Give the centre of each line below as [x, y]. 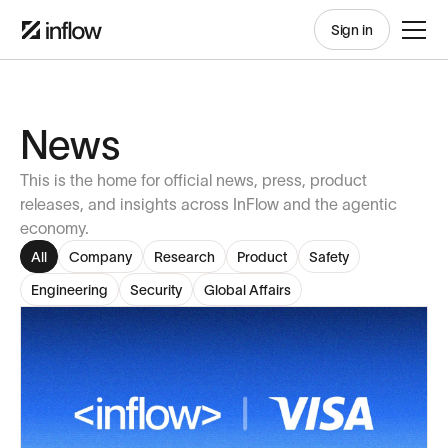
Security [156, 289]
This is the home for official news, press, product [193, 180]
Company [100, 256]
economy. [54, 228]
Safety [329, 256]
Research [184, 256]
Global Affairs [247, 289]
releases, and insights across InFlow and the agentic [208, 204]
